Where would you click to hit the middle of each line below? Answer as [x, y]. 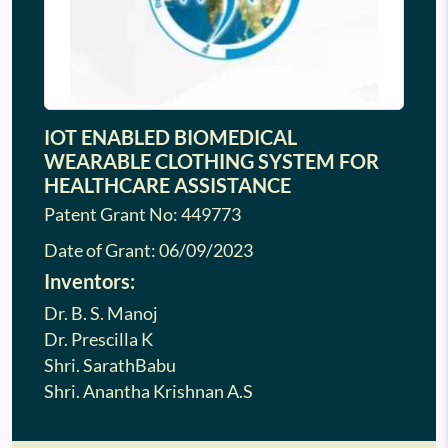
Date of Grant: [101, 250]
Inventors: [89, 280]
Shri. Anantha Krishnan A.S [148, 391]
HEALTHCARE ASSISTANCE [167, 184]
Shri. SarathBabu [110, 365]
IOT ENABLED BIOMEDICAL [170, 136]
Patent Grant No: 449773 [142, 214]
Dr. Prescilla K [98, 339]
